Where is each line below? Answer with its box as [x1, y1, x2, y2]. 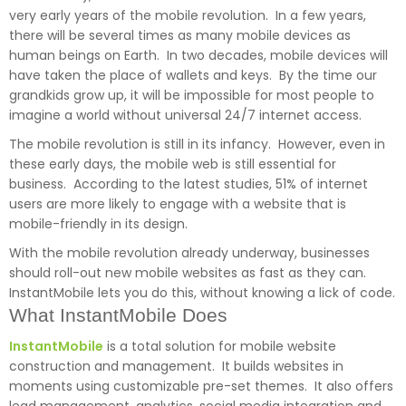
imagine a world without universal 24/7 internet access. [9, 106, 362, 125]
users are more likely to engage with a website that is [9, 195, 346, 214]
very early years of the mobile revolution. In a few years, [9, 6, 366, 25]
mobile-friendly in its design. [9, 215, 188, 234]
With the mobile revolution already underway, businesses [9, 244, 370, 263]
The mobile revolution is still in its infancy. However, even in [9, 135, 385, 154]
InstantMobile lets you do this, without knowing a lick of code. [9, 284, 395, 303]
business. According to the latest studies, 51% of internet [9, 175, 368, 194]
